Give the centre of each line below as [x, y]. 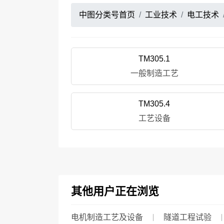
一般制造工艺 [154, 73]
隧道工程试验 [187, 217]
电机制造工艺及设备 [107, 217]
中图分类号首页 [107, 15]
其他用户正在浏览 [115, 191]
